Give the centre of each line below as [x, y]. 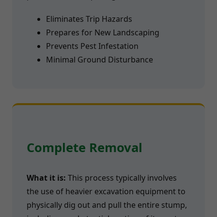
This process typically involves [121, 178]
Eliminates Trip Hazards [89, 19]
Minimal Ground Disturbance [100, 59]
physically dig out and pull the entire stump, [107, 205]
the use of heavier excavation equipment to [106, 192]
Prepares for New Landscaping [103, 32]
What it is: [46, 178]
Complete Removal [85, 147]
